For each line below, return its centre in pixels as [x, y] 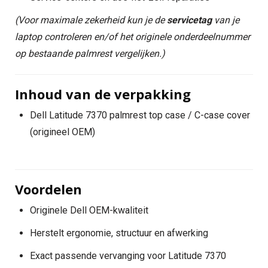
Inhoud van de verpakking [103, 94]
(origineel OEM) [63, 132]
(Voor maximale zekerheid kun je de [91, 20]
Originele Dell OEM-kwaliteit [89, 210]
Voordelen [48, 189]
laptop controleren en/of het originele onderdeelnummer [133, 37]
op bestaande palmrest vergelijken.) [90, 54]
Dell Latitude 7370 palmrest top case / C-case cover [140, 115]
